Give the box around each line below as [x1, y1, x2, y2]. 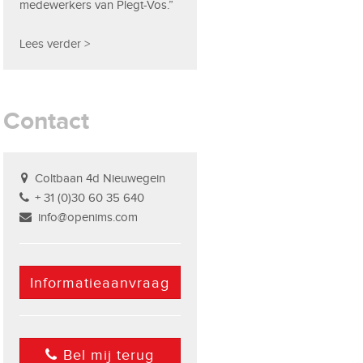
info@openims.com [38, 210, 139, 224]
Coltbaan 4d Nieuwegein [35, 171, 166, 185]
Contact [3, 106, 90, 135]
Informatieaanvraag [30, 274, 170, 291]
